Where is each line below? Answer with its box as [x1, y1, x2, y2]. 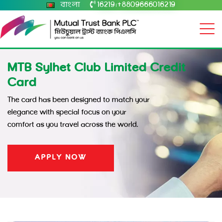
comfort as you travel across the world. [7, 121, 138, 129]
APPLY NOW [35, 154, 87, 162]
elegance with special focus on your [7, 109, 126, 117]
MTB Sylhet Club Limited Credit [7, 62, 186, 75]
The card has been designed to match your [7, 97, 150, 105]
